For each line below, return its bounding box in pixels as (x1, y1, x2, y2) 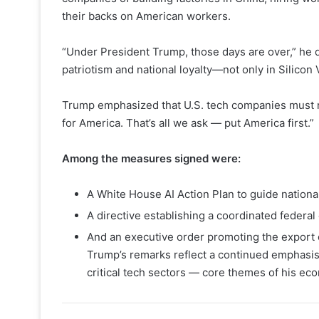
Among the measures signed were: (62, 151, 241, 165)
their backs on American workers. (62, 9, 231, 23)
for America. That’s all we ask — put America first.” (62, 115, 314, 130)
